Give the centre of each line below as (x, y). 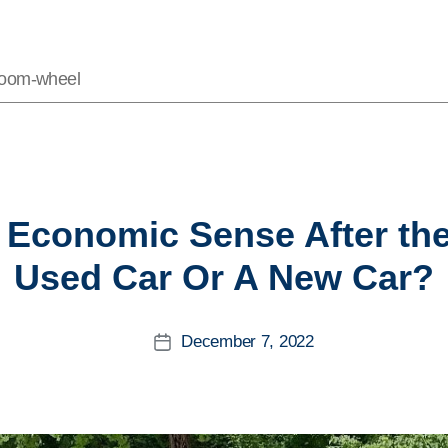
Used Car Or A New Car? (224, 277)
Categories (247, 217)
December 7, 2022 (247, 341)
